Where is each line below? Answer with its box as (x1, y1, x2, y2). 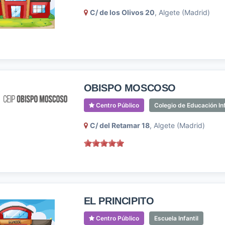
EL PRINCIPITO (83, 195, 154, 206)
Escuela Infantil (154, 214, 198, 222)
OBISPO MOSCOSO (83, 82, 176, 93)
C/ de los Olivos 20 (89, 8, 155, 17)
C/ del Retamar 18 (89, 121, 150, 130)
